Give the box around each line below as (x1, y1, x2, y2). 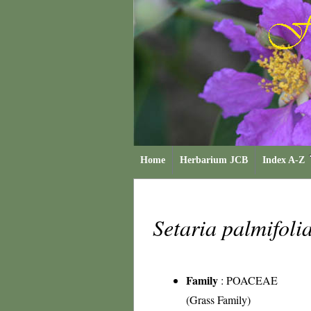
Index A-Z (262, 155, 305, 165)
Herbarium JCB (180, 155, 248, 165)
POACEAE (226, 273, 278, 287)
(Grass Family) (186, 292, 251, 307)
